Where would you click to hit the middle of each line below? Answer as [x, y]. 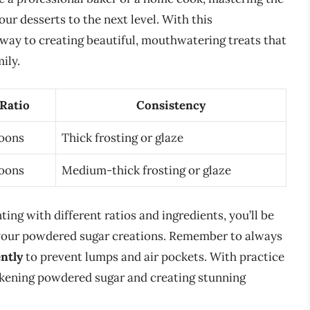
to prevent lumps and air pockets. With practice [154, 256]
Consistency [171, 106]
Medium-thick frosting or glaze [146, 171]
